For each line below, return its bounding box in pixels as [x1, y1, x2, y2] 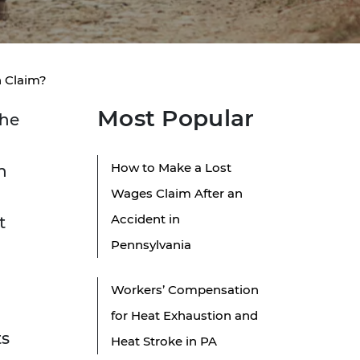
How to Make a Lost [111, 160, 231, 176]
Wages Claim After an [111, 186, 243, 202]
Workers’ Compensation [111, 282, 259, 298]
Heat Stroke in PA [111, 333, 217, 350]
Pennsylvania [111, 237, 191, 253]
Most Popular [97, 104, 255, 133]
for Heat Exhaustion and [111, 308, 258, 324]
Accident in [111, 211, 180, 227]
